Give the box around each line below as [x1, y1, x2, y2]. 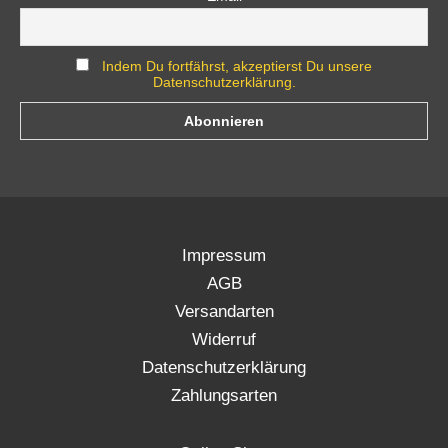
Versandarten [174, 301, 274, 321]
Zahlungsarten [171, 385, 277, 405]
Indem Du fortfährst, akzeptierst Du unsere [101, 57, 372, 74]
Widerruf [192, 329, 256, 349]
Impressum [182, 245, 266, 265]
